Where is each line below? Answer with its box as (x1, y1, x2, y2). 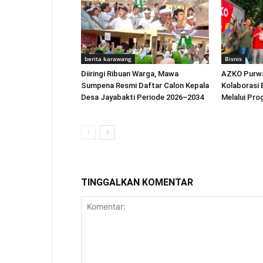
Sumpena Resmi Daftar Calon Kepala (81, 81, 209, 90)
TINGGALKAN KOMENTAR (81, 177, 193, 188)
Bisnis (225, 55, 242, 63)
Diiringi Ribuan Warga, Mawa (81, 69, 178, 78)
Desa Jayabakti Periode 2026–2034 (81, 93, 204, 102)
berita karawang (85, 55, 131, 63)
